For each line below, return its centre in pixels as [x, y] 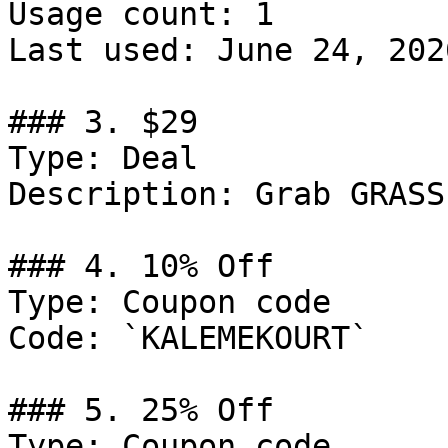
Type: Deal [103, 158]
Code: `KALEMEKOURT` [188, 338]
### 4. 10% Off [141, 266]
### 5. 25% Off [141, 410]
